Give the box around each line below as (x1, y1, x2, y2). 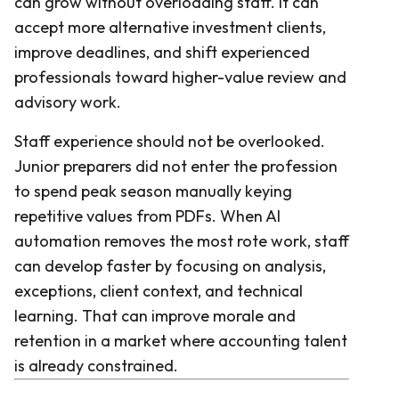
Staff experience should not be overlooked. (14, 130, 325, 151)
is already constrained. (14, 354, 178, 376)
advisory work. (14, 91, 121, 112)
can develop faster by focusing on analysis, (14, 255, 326, 276)
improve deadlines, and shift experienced (14, 41, 310, 62)
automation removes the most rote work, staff (14, 230, 349, 251)
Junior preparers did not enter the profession (14, 155, 338, 176)
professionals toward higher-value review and (14, 66, 346, 87)
